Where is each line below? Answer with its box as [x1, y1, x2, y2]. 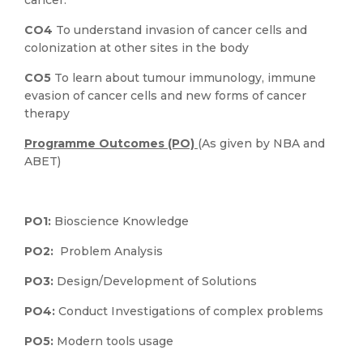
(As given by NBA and [198, 136, 325, 151]
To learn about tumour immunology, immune [51, 70, 316, 85]
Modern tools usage [57, 334, 173, 348]
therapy [24, 106, 70, 121]
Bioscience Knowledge [54, 214, 189, 228]
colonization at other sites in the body [24, 41, 249, 55]
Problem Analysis [60, 244, 163, 258]
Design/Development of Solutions [57, 274, 257, 288]
